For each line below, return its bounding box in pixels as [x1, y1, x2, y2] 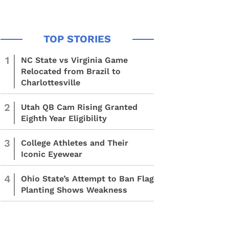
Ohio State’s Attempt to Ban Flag [21, 174, 154, 184]
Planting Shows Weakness [21, 185, 127, 195]
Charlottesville [21, 78, 80, 87]
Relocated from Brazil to [21, 66, 121, 76]
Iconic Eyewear [21, 149, 82, 159]
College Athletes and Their [21, 138, 128, 148]
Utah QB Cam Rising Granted [21, 102, 138, 112]
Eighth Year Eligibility [21, 113, 107, 123]
